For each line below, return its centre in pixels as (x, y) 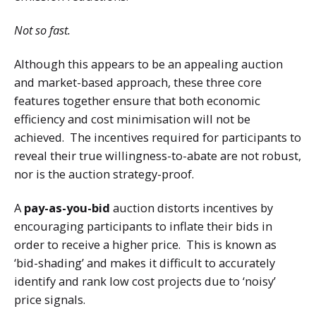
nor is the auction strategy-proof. (104, 174)
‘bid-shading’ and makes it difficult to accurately (145, 263)
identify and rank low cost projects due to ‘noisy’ (145, 281)
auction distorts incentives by (192, 208)
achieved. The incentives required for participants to (158, 138)
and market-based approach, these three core (138, 83)
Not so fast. (42, 30)
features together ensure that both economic (137, 101)
